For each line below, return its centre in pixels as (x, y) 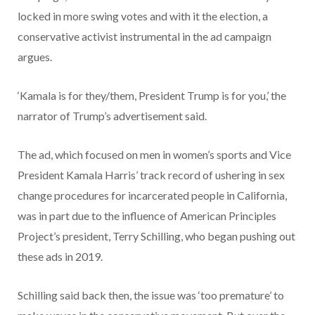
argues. (35, 56)
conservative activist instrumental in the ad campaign (144, 36)
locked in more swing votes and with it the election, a (143, 15)
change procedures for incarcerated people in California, (152, 195)
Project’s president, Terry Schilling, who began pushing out (156, 236)
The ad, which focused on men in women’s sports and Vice (154, 154)
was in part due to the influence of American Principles (147, 215)
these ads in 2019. (60, 256)
